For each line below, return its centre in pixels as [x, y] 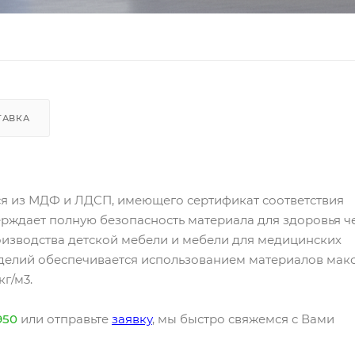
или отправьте [65, 319]
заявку [132, 319]
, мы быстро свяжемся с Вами [243, 319]
